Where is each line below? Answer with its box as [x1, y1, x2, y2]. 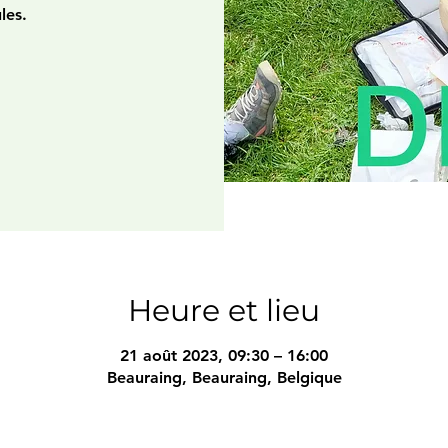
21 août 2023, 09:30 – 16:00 [120, 345, 328, 365]
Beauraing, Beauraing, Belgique [106, 367, 342, 387]
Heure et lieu [128, 291, 320, 329]
